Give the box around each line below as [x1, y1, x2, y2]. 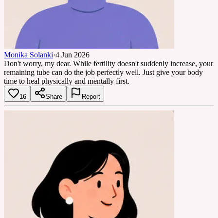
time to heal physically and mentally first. [4, 76, 129, 85]
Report [82, 92, 100, 100]
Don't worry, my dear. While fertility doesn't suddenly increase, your [4, 59, 213, 68]
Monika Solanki [4, 50, 53, 59]
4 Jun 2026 [55, 50, 90, 59]
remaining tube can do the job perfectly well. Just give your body [4, 68, 203, 76]
